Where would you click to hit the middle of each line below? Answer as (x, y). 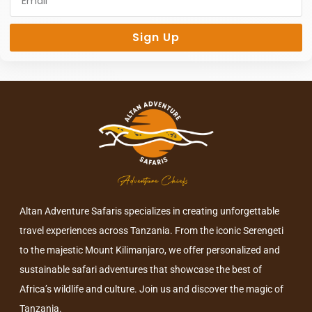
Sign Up (156, 38)
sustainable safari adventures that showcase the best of (141, 269)
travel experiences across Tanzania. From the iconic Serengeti (151, 230)
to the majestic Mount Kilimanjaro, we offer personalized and (150, 250)
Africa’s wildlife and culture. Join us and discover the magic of (151, 289)
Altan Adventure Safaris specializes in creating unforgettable (149, 211)
